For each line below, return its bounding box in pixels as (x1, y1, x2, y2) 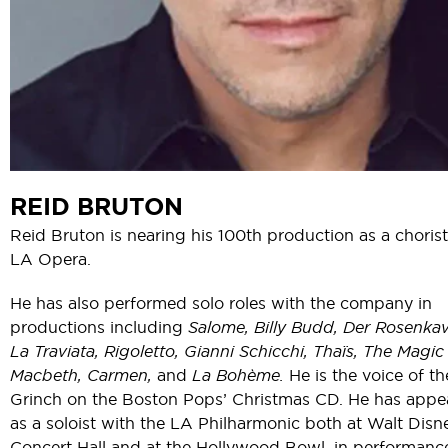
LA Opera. (10, 248, 91, 269)
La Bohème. (192, 364, 284, 385)
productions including (10, 316, 188, 337)
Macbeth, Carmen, (10, 364, 152, 385)
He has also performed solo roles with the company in (10, 292, 432, 313)
